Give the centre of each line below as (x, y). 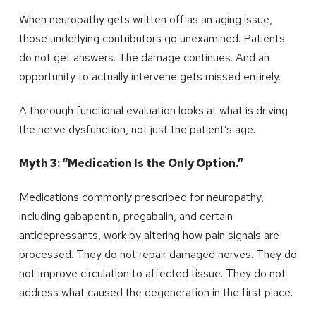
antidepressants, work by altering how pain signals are (149, 235)
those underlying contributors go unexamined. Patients (152, 38)
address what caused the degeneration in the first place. (156, 292)
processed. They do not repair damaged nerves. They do (158, 254)
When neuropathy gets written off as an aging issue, (145, 19)
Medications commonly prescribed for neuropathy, (141, 197)
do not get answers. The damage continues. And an (144, 57)
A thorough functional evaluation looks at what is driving (153, 110)
